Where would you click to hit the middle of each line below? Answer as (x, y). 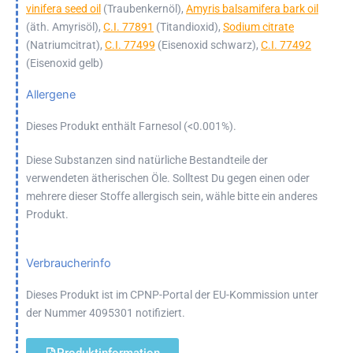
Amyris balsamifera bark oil (252, 9)
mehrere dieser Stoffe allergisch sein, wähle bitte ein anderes (172, 197)
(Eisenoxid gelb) (65, 63)
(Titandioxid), (188, 27)
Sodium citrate (258, 27)
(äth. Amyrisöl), (65, 27)
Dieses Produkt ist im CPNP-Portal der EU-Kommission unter (172, 295)
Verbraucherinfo (69, 264)
